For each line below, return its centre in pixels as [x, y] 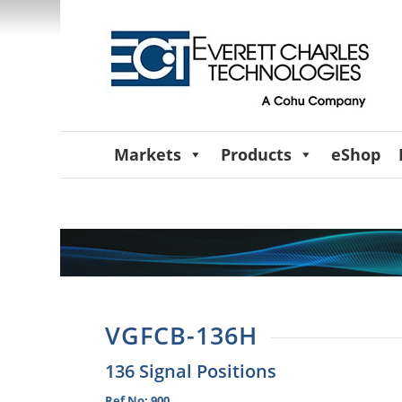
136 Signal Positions [191, 371]
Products [257, 154]
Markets [148, 154]
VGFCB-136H [182, 335]
